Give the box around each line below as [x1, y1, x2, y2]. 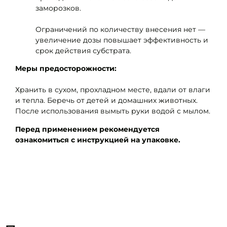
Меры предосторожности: [15, 64, 117, 73]
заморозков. [35, 3, 81, 13]
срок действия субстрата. [35, 46, 131, 55]
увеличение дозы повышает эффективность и [35, 35, 208, 45]
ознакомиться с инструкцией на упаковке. [15, 135, 180, 144]
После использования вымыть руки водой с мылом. [15, 106, 210, 116]
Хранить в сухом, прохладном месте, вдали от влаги [15, 85, 210, 95]
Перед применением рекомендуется [15, 124, 160, 134]
